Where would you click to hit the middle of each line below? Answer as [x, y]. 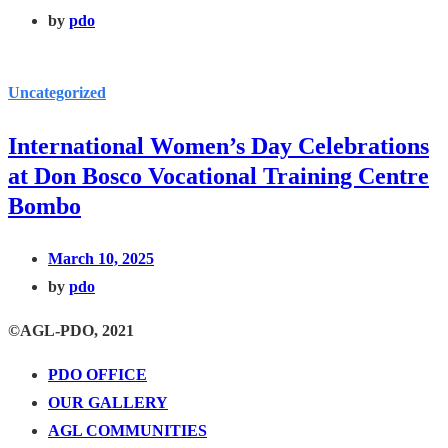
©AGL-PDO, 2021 [71, 330]
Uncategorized [57, 92]
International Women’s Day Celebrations [218, 145]
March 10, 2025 [101, 258]
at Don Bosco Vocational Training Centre [218, 175]
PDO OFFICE [97, 374]
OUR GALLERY [108, 402]
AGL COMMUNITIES [127, 430]
